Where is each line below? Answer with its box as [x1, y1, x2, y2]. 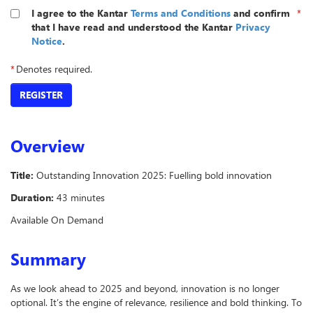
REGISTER [20, 87, 63, 101]
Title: [10, 168, 34, 182]
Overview [10, 133, 85, 157]
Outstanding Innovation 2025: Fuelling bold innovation [36, 168, 272, 182]
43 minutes [57, 190, 105, 204]
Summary [10, 247, 86, 270]
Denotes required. [16, 61, 92, 75]
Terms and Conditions [131, 6, 231, 20]
